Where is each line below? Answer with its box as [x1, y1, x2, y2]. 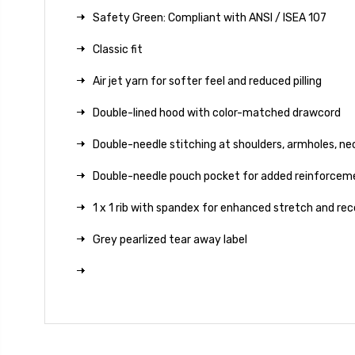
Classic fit [93, 42, 143, 56]
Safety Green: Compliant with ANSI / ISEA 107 [93, 10, 326, 25]
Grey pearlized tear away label [93, 232, 247, 246]
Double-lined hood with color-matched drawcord [93, 105, 341, 120]
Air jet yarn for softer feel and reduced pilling [93, 74, 322, 88]
